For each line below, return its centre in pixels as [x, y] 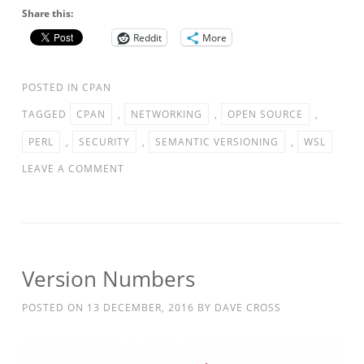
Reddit [147, 37]
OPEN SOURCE [265, 115]
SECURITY [104, 142]
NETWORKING [167, 115]
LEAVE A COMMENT [73, 169]
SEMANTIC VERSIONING [217, 142]
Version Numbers [108, 279]
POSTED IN [52, 88]
